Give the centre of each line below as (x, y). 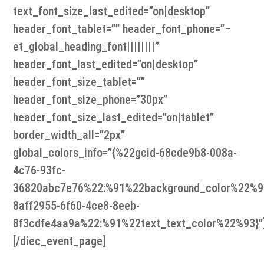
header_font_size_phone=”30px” (90, 100)
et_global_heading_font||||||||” (86, 47)
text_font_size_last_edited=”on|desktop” (112, 11)
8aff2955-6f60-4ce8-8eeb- (77, 206)
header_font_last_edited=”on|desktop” (106, 65)
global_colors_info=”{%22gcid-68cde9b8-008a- (125, 153)
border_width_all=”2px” (69, 135)
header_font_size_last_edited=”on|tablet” (114, 118)
